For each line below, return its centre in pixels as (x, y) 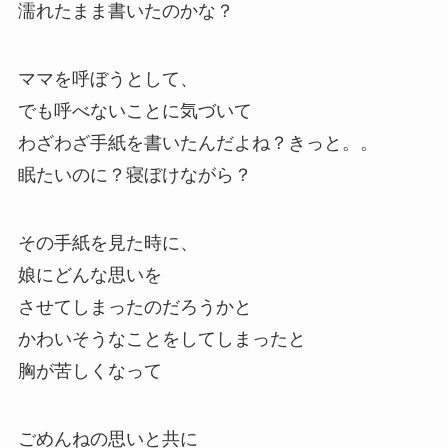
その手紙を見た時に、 (107, 242)
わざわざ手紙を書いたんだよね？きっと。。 (197, 143)
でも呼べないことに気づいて (134, 111)
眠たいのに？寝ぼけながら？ (134, 175)
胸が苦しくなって (89, 370)
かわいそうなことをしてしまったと (161, 338)
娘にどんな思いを (89, 274)
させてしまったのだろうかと (134, 306)
